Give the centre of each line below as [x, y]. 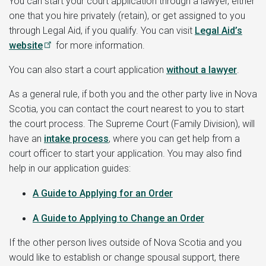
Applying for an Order [126, 193]
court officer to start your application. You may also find [125, 153]
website [26, 45]
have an [26, 138]
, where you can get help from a [174, 138]
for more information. [99, 45]
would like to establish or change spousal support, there [124, 257]
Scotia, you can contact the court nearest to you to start [126, 109]
